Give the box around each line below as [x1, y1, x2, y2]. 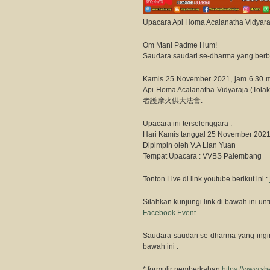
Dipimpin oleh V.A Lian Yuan [143, 141, 236, 149]
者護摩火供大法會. [143, 96, 202, 105]
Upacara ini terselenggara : [143, 119, 232, 128]
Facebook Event [143, 209, 196, 217]
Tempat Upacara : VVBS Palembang [143, 152, 262, 160]
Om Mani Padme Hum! [143, 41, 217, 49]
